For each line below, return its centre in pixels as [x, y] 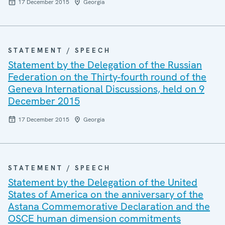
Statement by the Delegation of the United [103, 182]
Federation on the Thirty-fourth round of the [107, 77]
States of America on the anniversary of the [106, 194]
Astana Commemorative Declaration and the [109, 206]
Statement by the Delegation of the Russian [105, 65]
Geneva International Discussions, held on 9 [106, 89]
